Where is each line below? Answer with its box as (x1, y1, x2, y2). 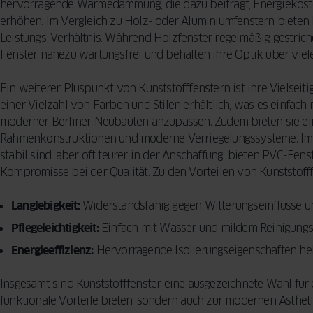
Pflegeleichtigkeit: (11, 221, 99, 235)
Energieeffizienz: (11, 243, 94, 258)
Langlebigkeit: (11, 198, 80, 213)
